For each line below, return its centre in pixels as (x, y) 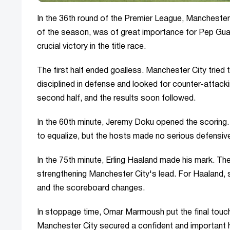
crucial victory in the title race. (91, 47)
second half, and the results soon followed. (116, 99)
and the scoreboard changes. (91, 189)
